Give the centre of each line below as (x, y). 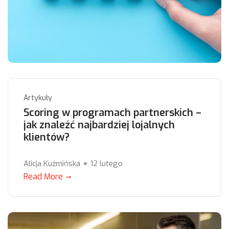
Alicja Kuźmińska (52, 164)
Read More (43, 177)
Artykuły (38, 98)
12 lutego (107, 164)
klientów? (47, 138)
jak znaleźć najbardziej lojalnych (99, 125)
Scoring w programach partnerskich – (112, 113)
